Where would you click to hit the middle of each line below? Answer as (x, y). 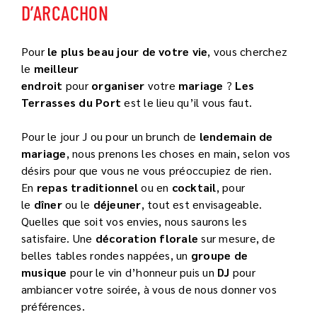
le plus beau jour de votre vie (128, 51)
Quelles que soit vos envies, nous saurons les (134, 221)
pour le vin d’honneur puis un (142, 272)
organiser (118, 85)
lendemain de (236, 136)
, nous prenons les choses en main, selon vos (178, 153)
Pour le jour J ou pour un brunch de (110, 136)
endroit (42, 85)
